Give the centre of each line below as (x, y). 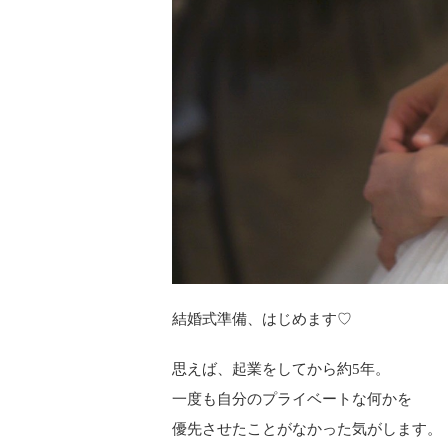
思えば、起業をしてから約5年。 (281, 368)
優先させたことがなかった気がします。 (307, 428)
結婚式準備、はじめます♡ (262, 318)
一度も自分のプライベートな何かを (292, 398)
